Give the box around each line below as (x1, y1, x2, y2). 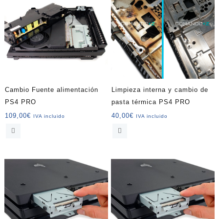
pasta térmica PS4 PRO (111, 98, 191, 106)
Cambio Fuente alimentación (5, 86, 98, 94)
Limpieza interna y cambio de (111, 86, 209, 94)
